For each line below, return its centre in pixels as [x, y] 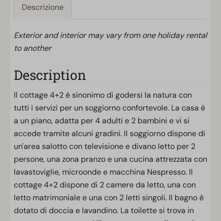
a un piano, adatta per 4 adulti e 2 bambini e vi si [102, 121]
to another [33, 48]
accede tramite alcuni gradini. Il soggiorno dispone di [110, 133]
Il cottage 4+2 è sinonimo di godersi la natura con [103, 95]
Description [50, 75]
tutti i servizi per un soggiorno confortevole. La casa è [110, 108]
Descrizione [43, 7]
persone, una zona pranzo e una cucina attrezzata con [110, 159]
